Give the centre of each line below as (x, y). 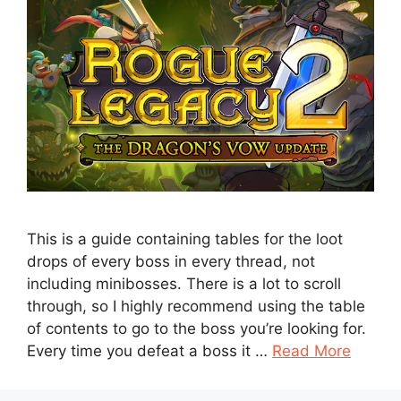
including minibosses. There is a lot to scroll (184, 284)
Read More (311, 351)
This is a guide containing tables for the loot (185, 239)
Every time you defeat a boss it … (149, 351)
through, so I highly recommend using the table (196, 306)
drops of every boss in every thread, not (171, 261)
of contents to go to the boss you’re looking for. (196, 328)
